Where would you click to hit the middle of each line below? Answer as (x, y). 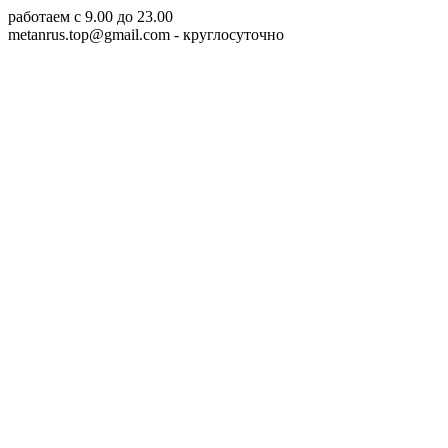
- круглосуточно (227, 34)
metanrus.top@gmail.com (89, 34)
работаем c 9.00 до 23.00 (90, 16)
